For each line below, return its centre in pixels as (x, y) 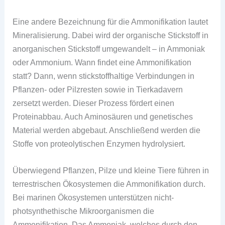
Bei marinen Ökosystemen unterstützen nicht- (93, 198)
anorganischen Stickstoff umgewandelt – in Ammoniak (109, 49)
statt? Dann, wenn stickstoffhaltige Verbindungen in (104, 76)
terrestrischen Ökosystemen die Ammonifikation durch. (109, 184)
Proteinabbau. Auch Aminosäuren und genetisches (103, 117)
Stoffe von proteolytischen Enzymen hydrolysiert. (99, 144)
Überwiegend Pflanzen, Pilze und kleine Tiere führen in (111, 171)
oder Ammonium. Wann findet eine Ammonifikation (102, 63)
